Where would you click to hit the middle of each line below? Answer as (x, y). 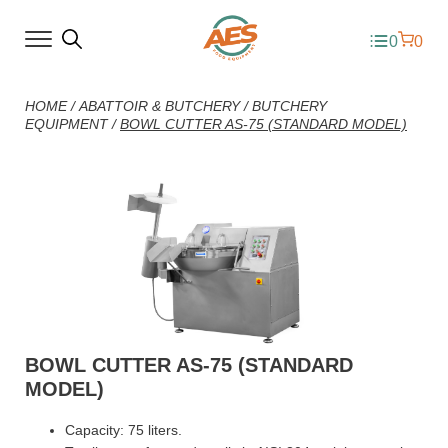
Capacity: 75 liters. (123, 430)
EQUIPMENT (66, 124)
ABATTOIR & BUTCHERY (159, 106)
